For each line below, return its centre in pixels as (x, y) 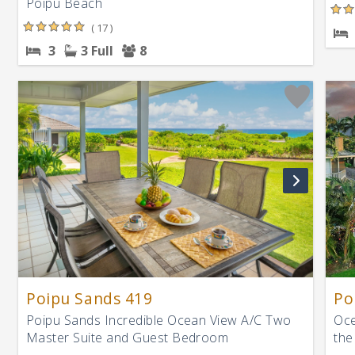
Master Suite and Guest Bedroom (128, 337)
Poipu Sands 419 (90, 298)
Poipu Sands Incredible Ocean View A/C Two (159, 320)
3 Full (97, 50)
